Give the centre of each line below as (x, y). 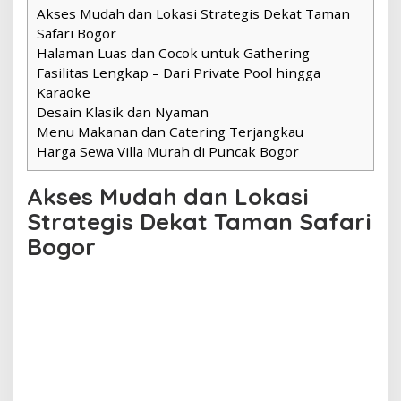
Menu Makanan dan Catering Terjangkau (170, 131)
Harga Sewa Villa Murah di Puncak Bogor (168, 151)
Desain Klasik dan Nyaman (123, 111)
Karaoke (64, 92)
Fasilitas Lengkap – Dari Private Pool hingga (179, 72)
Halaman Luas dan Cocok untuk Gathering (173, 52)
